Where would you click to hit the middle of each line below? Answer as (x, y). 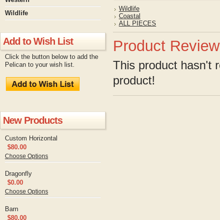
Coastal (130, 16)
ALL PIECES (137, 23)
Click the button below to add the (52, 57)
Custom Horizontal (31, 138)
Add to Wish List (38, 41)
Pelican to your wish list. (40, 65)
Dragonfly (18, 174)
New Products (33, 120)
